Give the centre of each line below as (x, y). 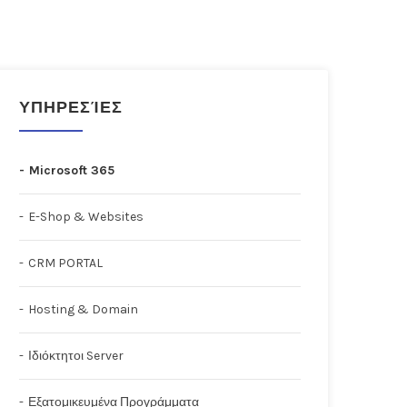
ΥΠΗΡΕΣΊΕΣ (71, 108)
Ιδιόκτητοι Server (76, 356)
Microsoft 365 (72, 171)
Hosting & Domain (83, 310)
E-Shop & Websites (86, 217)
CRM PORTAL (65, 263)
